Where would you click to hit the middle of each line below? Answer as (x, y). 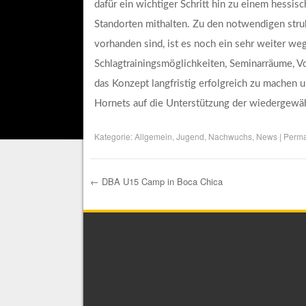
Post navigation (164, 207)
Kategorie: (114, 136)
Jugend (190, 136)
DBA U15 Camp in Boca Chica (161, 181)
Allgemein (153, 136)
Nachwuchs (230, 136)
